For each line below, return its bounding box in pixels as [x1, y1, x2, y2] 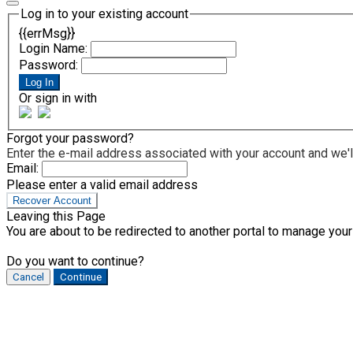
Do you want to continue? [6, 253, 144, 269]
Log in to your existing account [20, 6, 188, 21]
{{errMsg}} [19, 25, 75, 41]
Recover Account [13, 194, 91, 206]
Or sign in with [19, 90, 97, 106]
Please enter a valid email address [6, 176, 198, 192]
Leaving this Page [6, 208, 106, 224]
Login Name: [19, 40, 87, 56]
